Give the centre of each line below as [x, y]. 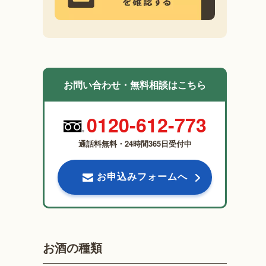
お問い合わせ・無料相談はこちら [135, 85]
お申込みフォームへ [142, 176]
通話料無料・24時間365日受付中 [135, 144]
